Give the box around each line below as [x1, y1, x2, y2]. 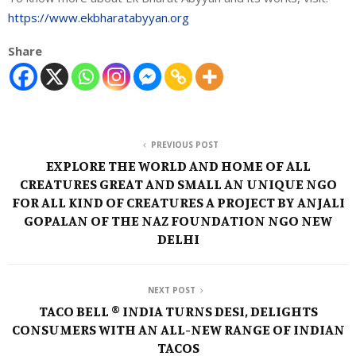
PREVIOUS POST [150, 138, 219, 150]
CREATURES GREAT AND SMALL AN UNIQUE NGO [19, 174, 337, 192]
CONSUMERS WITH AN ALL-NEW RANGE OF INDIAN [11, 319, 345, 338]
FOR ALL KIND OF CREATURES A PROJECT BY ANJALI [11, 192, 345, 211]
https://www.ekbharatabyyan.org [8, 9, 189, 25]
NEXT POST [148, 284, 195, 296]
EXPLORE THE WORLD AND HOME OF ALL [45, 156, 311, 174]
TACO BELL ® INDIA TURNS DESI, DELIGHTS [38, 301, 318, 319]
